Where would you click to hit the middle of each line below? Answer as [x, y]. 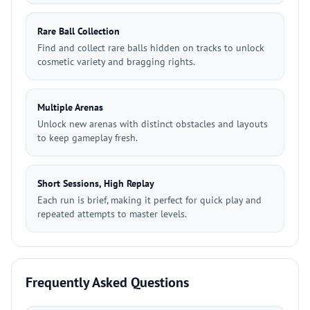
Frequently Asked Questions [107, 282]
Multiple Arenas [70, 107]
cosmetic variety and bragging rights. [116, 62]
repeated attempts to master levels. [112, 214]
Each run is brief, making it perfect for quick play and [149, 200]
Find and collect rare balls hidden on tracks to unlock [151, 48]
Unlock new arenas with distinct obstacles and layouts [153, 124]
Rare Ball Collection [79, 31]
